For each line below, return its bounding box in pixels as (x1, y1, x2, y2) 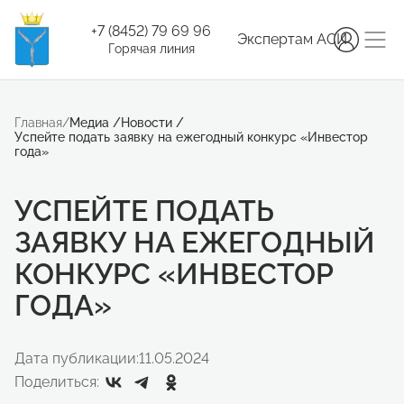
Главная (14, 115, 62, 130)
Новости (121, 115, 176, 130)
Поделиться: (14, 373, 99, 390)
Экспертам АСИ (237, 31, 348, 48)
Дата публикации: (14, 350, 139, 367)
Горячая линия (107, 41, 195, 56)
